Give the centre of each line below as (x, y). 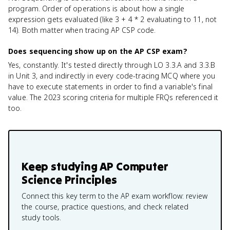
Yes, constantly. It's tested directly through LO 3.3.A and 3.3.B (112, 65)
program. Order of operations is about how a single (97, 8)
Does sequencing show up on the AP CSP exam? (98, 51)
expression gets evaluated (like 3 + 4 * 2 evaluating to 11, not (113, 19)
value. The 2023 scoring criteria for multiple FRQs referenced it (113, 97)
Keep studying (61, 166)
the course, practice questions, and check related (105, 207)
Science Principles (69, 180)
